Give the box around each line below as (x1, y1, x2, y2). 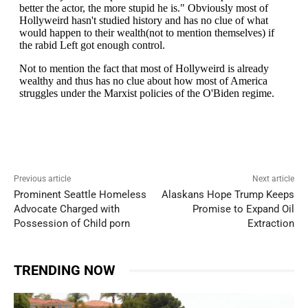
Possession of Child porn (14, 217, 130, 230)
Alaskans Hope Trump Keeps (161, 188, 294, 201)
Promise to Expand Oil (192, 203, 294, 216)
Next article (252, 174, 294, 184)
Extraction (247, 217, 294, 230)
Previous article (14, 174, 71, 184)
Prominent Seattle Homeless (14, 188, 146, 201)
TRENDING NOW (14, 262, 115, 279)
